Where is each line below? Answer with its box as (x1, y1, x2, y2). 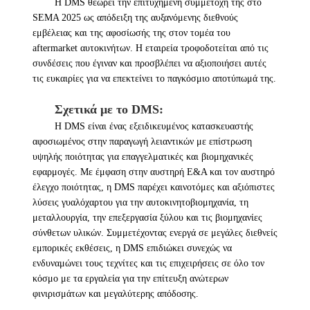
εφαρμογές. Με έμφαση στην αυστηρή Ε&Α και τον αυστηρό (32, 166, 275, 177)
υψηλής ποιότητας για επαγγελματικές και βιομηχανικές (32, 151, 253, 162)
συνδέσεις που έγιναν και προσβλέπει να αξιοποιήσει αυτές (32, 57, 266, 69)
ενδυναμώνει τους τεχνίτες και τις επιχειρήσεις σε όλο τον (32, 257, 264, 268)
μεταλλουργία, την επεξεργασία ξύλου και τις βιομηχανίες (32, 212, 262, 223)
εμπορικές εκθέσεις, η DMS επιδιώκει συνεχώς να (32, 242, 232, 253)
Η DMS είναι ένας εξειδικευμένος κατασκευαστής (54, 120, 253, 131)
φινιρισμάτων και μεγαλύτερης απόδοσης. (32, 288, 199, 299)
